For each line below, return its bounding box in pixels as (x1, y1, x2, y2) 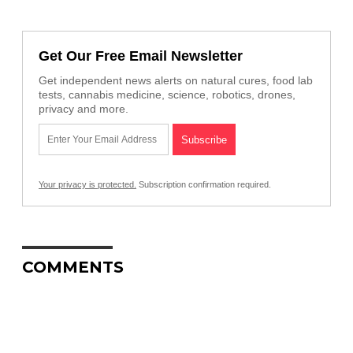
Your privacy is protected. (39, 180, 136, 190)
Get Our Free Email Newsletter (39, 48, 243, 65)
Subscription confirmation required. (136, 180, 271, 190)
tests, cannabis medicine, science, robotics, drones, (39, 88, 295, 102)
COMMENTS (22, 258, 124, 277)
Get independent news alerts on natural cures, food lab (39, 74, 313, 87)
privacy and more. (39, 102, 128, 116)
